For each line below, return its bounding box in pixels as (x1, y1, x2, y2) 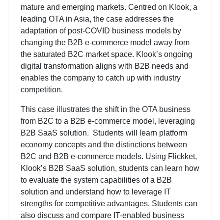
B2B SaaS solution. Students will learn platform (21, 128, 187, 137)
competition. (21, 85, 63, 94)
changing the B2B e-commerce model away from (21, 38, 190, 47)
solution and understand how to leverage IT (21, 187, 171, 196)
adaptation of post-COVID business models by (21, 26, 181, 35)
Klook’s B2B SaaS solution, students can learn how (21, 164, 199, 172)
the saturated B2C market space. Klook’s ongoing (21, 50, 192, 58)
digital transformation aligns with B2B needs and (21, 61, 189, 70)
